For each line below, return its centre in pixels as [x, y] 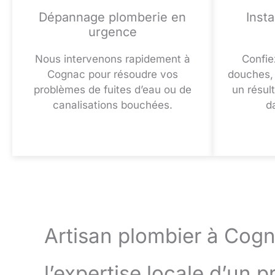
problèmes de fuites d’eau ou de [112, 90]
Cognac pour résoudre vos [112, 75]
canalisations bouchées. [112, 105]
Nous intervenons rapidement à [112, 59]
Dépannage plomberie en [112, 17]
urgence [112, 32]
